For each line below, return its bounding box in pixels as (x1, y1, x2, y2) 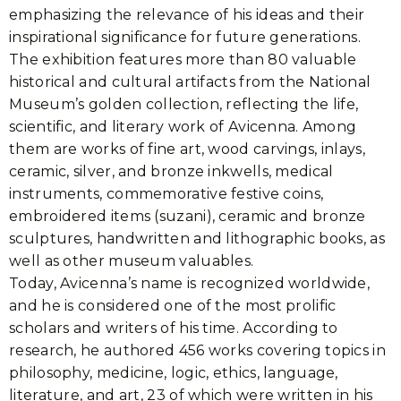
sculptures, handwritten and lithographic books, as (9, 230, 385, 247)
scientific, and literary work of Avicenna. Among (9, 118, 357, 135)
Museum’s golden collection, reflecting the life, (9, 96, 359, 113)
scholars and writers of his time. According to (9, 320, 338, 337)
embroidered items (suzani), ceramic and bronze (9, 208, 366, 225)
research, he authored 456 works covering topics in (9, 342, 386, 359)
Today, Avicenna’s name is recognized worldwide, (9, 275, 371, 292)
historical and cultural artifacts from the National (9, 73, 371, 90)
